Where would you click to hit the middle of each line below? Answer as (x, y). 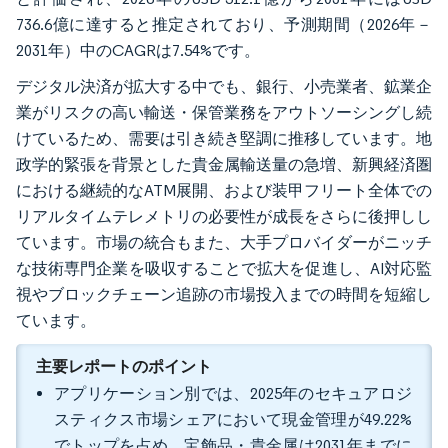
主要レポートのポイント (124, 366)
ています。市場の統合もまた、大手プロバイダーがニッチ (224, 242)
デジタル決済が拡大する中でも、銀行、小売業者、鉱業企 (224, 86)
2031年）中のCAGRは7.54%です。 (138, 50)
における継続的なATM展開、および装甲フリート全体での (224, 190)
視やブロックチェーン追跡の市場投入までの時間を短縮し (224, 294)
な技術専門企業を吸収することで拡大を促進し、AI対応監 (224, 268)
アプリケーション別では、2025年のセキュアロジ (233, 393)
